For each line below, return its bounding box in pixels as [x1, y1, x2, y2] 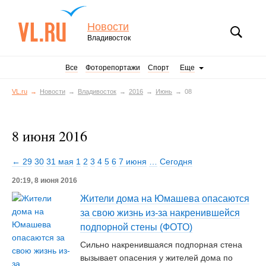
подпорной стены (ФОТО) [80, 222, 192, 232]
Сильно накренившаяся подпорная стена [80, 240, 242, 249]
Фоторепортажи [85, 64, 140, 72]
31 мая [46, 157, 74, 166]
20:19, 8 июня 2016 [12, 176, 77, 185]
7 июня [119, 157, 147, 166]
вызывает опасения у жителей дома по [80, 253, 233, 262]
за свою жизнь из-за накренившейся [80, 208, 240, 218]
